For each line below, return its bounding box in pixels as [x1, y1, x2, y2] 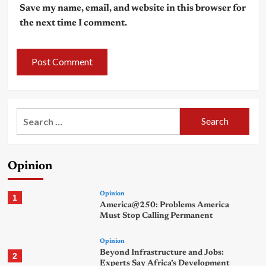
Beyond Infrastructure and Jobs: [100, 248, 224, 257]
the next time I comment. [19, 18, 127, 28]
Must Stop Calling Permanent [100, 211, 214, 220]
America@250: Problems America [100, 201, 230, 210]
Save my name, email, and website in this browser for [19, 3, 246, 13]
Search [15, 109, 46, 119]
